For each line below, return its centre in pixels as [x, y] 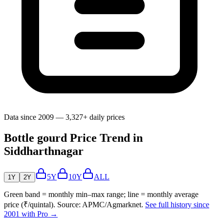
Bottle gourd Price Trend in [73, 138]
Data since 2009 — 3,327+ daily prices [64, 117]
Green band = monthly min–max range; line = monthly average [101, 195]
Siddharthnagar [44, 151]
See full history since [177, 205]
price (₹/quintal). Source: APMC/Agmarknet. [74, 205]
